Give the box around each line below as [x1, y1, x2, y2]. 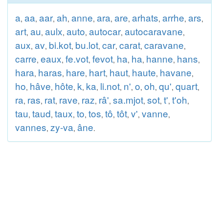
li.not [100, 79, 120, 92]
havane [160, 66, 192, 79]
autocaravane [125, 24, 183, 38]
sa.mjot [113, 93, 143, 106]
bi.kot [49, 38, 71, 51]
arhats [132, 11, 158, 24]
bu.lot [75, 38, 98, 51]
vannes [15, 120, 46, 133]
